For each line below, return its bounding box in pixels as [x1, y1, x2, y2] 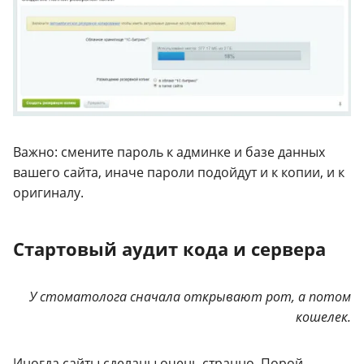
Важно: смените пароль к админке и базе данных [13, 142, 325, 161]
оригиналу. [13, 183, 84, 201]
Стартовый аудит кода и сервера [13, 236, 326, 261]
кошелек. [296, 307, 351, 326]
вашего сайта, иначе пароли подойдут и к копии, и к [13, 162, 344, 181]
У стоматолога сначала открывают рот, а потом [29, 287, 351, 305]
